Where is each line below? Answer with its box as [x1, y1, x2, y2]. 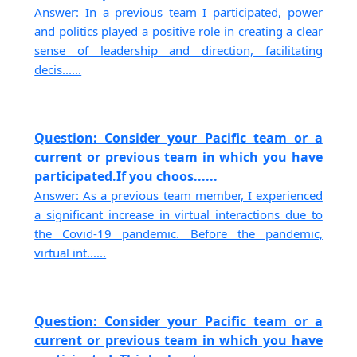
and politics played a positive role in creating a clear [34, 22, 323, 39]
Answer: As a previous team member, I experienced [34, 187, 323, 204]
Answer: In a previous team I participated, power [34, 3, 323, 20]
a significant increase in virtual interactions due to [34, 206, 323, 223]
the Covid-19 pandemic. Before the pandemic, [34, 226, 323, 242]
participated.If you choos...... [34, 167, 218, 186]
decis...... [34, 61, 82, 77]
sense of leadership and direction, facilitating [34, 41, 323, 58]
